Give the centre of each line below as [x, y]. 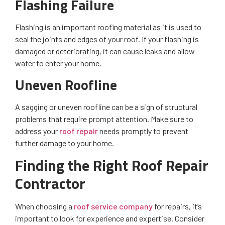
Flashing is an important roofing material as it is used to [108, 27]
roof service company [113, 206]
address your [37, 131]
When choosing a [44, 206]
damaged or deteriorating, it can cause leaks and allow [105, 51]
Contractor [50, 184]
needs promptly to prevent [143, 131]
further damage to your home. [65, 143]
